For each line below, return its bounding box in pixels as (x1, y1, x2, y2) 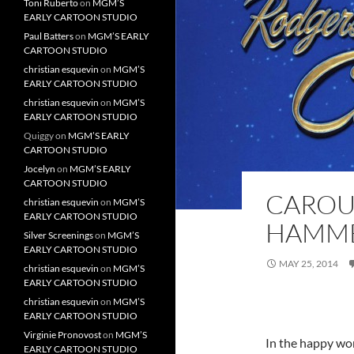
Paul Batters (24, 30, 73, 42)
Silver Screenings (24, 229, 93, 241)
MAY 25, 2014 (279, 258, 338, 269)
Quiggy (24, 130, 54, 141)
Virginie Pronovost (24, 329, 101, 341)
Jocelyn (24, 163, 55, 175)
